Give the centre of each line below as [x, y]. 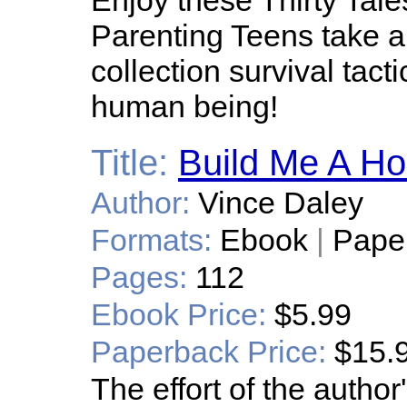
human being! [184, 106]
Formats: [151, 240]
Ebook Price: [179, 314]
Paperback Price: [208, 352]
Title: [129, 163]
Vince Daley [281, 203]
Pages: [139, 277]
